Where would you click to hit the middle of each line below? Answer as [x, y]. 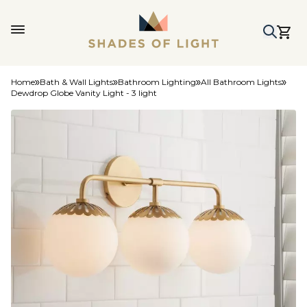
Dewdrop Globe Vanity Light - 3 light [84, 93]
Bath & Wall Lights [76, 82]
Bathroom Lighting [157, 82]
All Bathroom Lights [241, 82]
